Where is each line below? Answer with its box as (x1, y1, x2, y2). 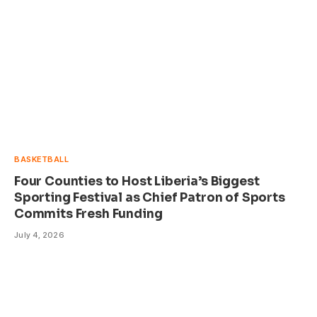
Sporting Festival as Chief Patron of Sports (14, 190, 285, 206)
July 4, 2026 (14, 230, 65, 241)
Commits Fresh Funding (14, 207, 163, 222)
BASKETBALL (14, 154, 69, 165)
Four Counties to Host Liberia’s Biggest (14, 174, 260, 190)
